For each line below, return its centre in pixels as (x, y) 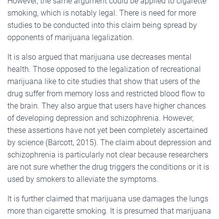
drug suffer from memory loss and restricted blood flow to (106, 93)
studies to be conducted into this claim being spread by (102, 25)
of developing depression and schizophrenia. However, (100, 118)
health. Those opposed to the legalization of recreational (104, 69)
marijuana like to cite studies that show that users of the (104, 81)
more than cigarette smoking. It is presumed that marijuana (109, 211)
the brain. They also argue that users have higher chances (107, 106)
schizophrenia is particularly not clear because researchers (108, 154)
